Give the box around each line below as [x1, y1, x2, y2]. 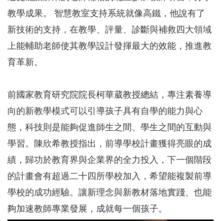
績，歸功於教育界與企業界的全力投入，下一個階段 [7, 154, 212, 165]
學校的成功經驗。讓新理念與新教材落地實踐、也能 [7, 187, 212, 197]
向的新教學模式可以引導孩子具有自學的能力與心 [7, 106, 203, 116]
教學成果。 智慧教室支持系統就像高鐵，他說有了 [7, 8, 205, 18]
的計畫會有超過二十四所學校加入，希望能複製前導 [7, 171, 212, 181]
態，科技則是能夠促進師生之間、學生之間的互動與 [7, 122, 212, 132]
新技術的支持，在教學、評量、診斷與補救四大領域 [7, 24, 212, 35]
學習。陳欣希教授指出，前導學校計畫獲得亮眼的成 [7, 138, 212, 148]
